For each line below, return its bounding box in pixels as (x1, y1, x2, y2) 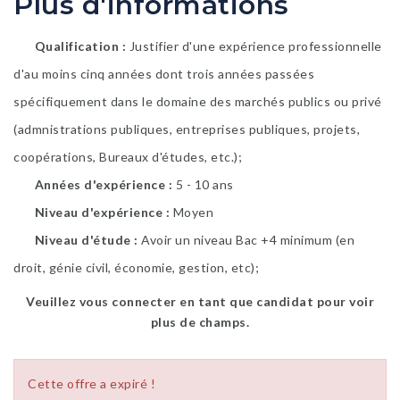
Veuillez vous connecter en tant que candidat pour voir (26, 294, 374, 309)
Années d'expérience (31, 176, 169, 192)
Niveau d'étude (31, 231, 134, 247)
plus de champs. (150, 314, 250, 329)
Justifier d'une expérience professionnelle (129, 37, 382, 54)
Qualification (31, 37, 122, 54)
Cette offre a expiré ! (28, 376, 155, 391)
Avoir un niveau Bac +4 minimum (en (141, 231, 354, 247)
